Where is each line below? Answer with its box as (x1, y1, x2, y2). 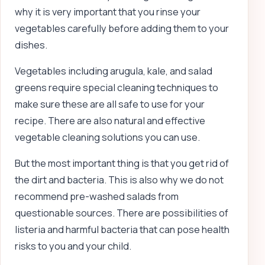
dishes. (15, 38, 47, 51)
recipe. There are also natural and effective (15, 114, 205, 127)
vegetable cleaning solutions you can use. (15, 130, 200, 144)
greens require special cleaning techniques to (15, 80, 218, 94)
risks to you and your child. (15, 240, 131, 253)
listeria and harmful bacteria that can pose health (15, 223, 230, 237)
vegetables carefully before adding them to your (15, 21, 229, 35)
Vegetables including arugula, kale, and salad (15, 64, 212, 77)
